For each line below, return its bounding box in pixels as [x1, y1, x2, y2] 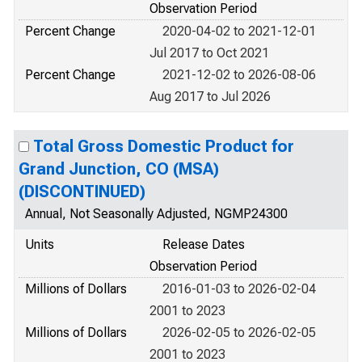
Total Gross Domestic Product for [33, 137, 294, 156]
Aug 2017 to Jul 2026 [149, 89, 271, 104]
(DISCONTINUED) [19, 182, 145, 201]
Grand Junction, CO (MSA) [19, 159, 219, 179]
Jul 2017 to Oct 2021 [149, 45, 269, 61]
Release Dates [162, 237, 245, 252]
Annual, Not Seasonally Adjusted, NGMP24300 [25, 206, 288, 221]
